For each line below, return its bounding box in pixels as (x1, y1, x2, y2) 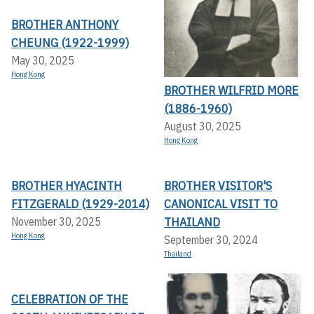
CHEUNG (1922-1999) (11, 34, 129, 51)
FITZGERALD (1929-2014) (11, 195, 149, 212)
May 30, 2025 (11, 53, 74, 68)
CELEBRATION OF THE (11, 290, 128, 307)
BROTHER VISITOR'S (164, 177, 272, 193)
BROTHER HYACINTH (11, 177, 122, 193)
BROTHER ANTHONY (11, 16, 118, 33)
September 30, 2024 (164, 232, 258, 247)
